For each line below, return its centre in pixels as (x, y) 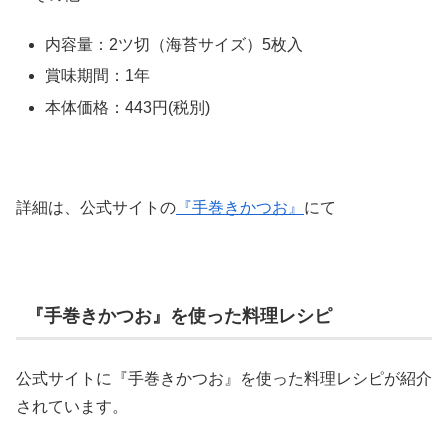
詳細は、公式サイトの (96, 208)
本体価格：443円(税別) (128, 107)
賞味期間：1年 (98, 76)
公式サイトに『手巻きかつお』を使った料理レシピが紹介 (224, 379)
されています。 (72, 407)
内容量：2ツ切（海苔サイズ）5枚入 (174, 45)
